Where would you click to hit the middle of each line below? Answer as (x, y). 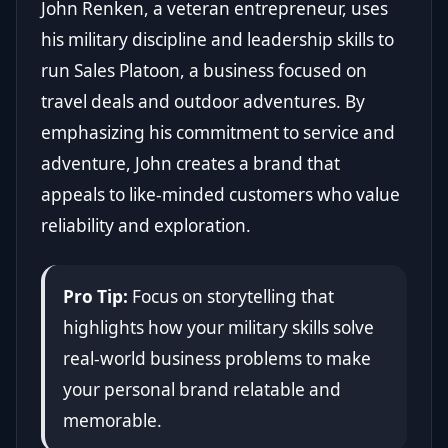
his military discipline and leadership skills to (217, 40)
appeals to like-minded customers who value (220, 195)
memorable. (112, 421)
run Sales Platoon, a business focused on (204, 71)
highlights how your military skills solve (218, 328)
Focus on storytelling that (230, 297)
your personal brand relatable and (201, 390)
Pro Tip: (95, 297)
